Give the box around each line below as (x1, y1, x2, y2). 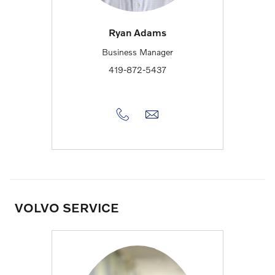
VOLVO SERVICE (15, 199, 119, 215)
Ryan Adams (109, 26, 166, 39)
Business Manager (102, 46, 173, 57)
